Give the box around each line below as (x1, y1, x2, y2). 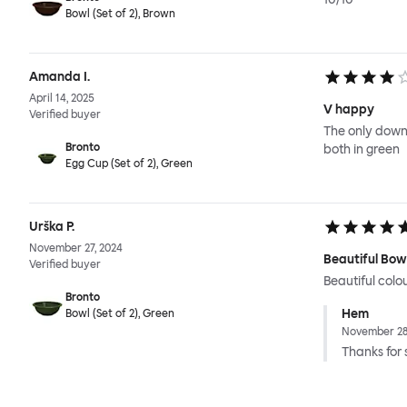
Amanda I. (29, 69, 90, 85)
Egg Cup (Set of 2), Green (65, 157, 193, 171)
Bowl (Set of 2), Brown (65, 7, 175, 21)
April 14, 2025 (29, 92, 94, 105)
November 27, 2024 (29, 242, 123, 255)
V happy (323, 102, 374, 118)
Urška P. (29, 219, 74, 235)
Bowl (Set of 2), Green (65, 307, 174, 321)
